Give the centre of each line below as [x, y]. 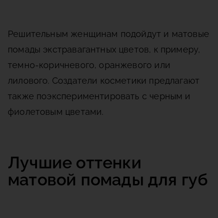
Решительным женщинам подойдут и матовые [109, 34]
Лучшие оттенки [75, 163]
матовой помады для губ [108, 180]
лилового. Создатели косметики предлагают [104, 81]
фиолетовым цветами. [56, 112]
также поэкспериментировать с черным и [99, 96]
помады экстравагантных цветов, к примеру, [104, 50]
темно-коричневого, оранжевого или [89, 65]
